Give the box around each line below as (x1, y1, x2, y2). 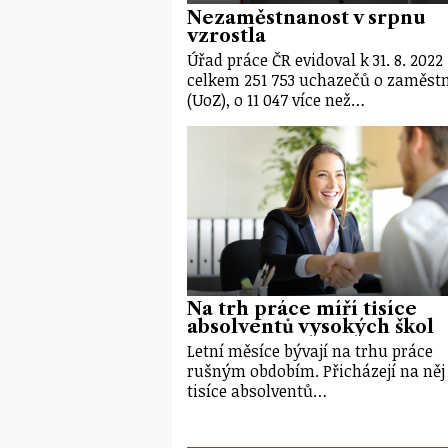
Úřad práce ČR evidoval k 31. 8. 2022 (187, 48, 443, 71)
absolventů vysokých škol (187, 316, 434, 339)
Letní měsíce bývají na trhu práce (187, 340, 433, 363)
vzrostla (187, 24, 266, 47)
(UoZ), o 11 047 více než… (187, 88, 365, 111)
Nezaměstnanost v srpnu (187, 6, 425, 29)
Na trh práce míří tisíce (187, 298, 417, 321)
